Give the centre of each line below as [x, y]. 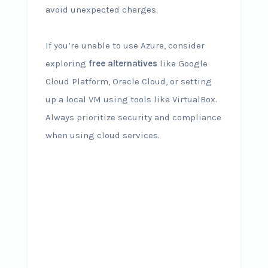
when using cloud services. [102, 135]
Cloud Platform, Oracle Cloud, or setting [128, 81]
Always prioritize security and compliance [133, 117]
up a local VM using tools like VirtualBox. [131, 99]
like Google [182, 63]
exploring [67, 63]
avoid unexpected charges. [101, 10]
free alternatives [123, 63]
